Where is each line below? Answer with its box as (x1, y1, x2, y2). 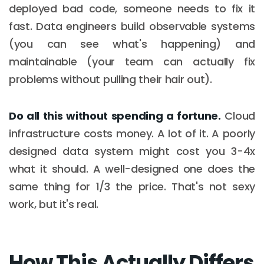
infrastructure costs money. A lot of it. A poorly (9, 126, 255, 141)
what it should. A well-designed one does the (9, 161, 255, 176)
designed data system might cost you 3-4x (9, 143, 255, 159)
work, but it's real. (9, 196, 98, 212)
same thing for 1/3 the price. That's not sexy (9, 179, 255, 194)
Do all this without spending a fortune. (9, 108, 221, 123)
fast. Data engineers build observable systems (9, 18, 255, 34)
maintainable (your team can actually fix (9, 54, 255, 69)
